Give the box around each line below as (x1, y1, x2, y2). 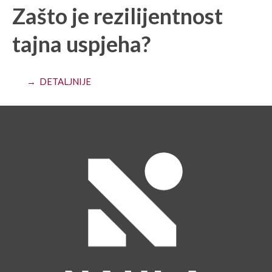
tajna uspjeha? (12, 30, 151, 57)
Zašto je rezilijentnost (12, 2, 223, 29)
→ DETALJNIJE (27, 75, 91, 87)
